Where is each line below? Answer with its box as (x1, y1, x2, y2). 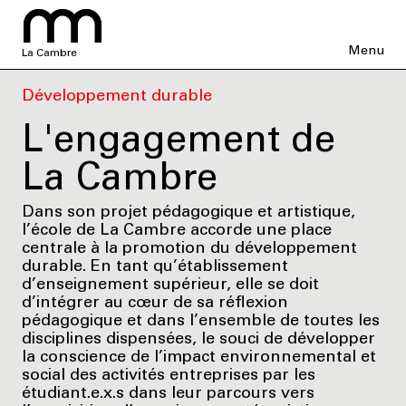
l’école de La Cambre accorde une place (22, 223, 332, 240)
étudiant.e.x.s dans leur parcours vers (22, 386, 314, 403)
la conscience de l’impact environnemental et (22, 350, 376, 367)
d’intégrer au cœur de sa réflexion (22, 295, 288, 313)
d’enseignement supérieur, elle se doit (22, 277, 319, 295)
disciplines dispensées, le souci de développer (22, 332, 375, 349)
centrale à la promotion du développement (22, 241, 357, 258)
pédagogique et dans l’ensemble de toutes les (22, 314, 380, 331)
